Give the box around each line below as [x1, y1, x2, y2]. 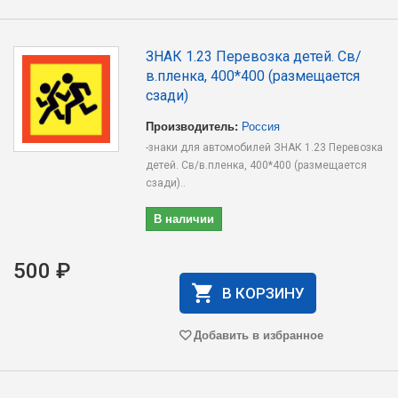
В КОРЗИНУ [221, 284, 305, 302]
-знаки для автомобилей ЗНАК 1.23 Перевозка [146, 141, 384, 154]
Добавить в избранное [193, 326, 323, 343]
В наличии [154, 210, 215, 227]
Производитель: [146, 117, 239, 134]
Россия [242, 117, 281, 134]
